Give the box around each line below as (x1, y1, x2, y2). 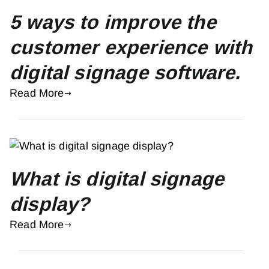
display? (10, 193, 90, 215)
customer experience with (10, 37, 253, 59)
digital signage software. (10, 62, 241, 84)
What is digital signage (10, 168, 225, 190)
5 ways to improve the (10, 11, 216, 34)
